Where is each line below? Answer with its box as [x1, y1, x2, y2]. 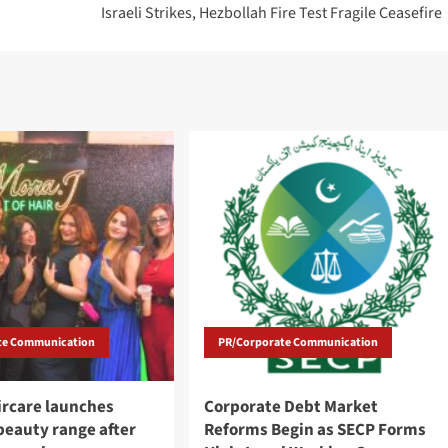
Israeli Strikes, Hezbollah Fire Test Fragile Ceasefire [100, 2, 442, 25]
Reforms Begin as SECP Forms [203, 418, 426, 443]
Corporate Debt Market [203, 395, 378, 420]
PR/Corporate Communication [217, 334, 378, 352]
